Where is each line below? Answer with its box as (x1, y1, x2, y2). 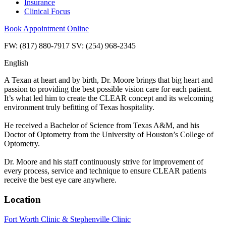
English (4, 59, 28, 68)
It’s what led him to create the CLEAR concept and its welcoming (4, 94, 213, 103)
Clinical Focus (24, 7, 70, 16)
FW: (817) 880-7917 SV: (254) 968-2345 (4, 41, 136, 50)
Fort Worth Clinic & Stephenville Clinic (4, 214, 131, 223)
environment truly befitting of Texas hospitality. (4, 103, 154, 112)
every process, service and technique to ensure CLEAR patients (4, 166, 206, 176)
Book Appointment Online (4, 24, 89, 33)
